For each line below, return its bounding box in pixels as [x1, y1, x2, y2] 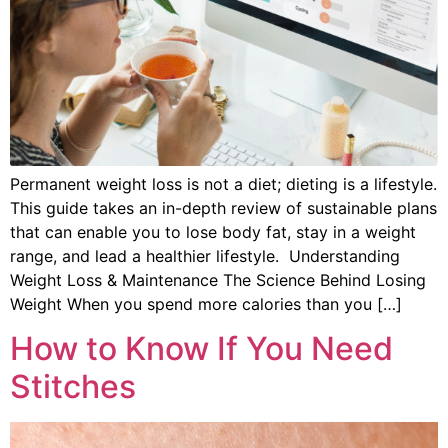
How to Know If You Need [10, 329, 393, 369]
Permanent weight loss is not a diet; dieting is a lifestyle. [10, 174, 437, 194]
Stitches [10, 367, 136, 407]
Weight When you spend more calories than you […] [10, 294, 402, 314]
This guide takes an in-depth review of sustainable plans [10, 198, 437, 218]
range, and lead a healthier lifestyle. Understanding [10, 246, 400, 266]
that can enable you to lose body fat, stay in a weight [10, 222, 416, 242]
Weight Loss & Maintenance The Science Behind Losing [10, 270, 426, 290]
